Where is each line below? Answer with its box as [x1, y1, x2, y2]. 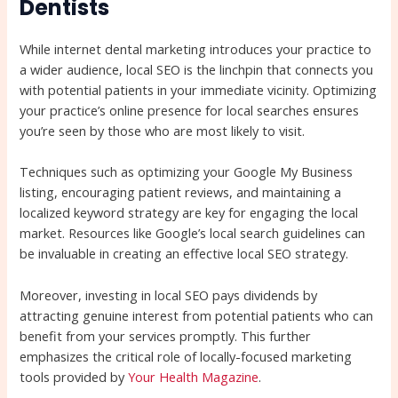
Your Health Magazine [128, 367, 259, 386]
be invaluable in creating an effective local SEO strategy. [20, 244, 349, 263]
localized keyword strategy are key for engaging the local [20, 203, 359, 222]
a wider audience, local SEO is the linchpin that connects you [20, 60, 374, 78]
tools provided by [20, 367, 129, 386]
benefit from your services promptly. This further [20, 326, 312, 345]
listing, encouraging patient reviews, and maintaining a [20, 183, 342, 202]
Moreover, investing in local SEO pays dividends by [20, 285, 318, 304]
